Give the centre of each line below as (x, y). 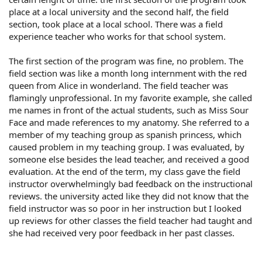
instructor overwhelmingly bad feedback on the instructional (131, 183)
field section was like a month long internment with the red (128, 73)
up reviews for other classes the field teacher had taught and (130, 220)
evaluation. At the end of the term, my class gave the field (125, 171)
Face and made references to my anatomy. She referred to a (129, 122)
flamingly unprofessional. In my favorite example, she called (130, 97)
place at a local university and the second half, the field (119, 11)
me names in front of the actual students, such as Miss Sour (129, 110)
